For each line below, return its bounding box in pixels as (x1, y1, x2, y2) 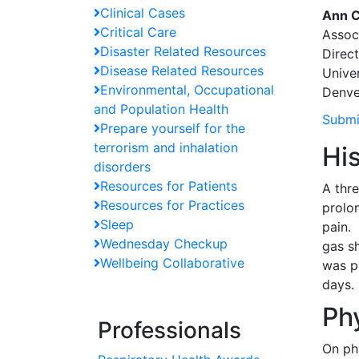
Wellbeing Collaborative (100, 255, 244, 271)
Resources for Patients (100, 178, 237, 194)
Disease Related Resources (100, 63, 264, 79)
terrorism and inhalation (94, 139, 238, 155)
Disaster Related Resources (100, 43, 266, 59)
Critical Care (100, 24, 176, 40)
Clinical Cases (100, 5, 185, 21)
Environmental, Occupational (100, 82, 274, 98)
